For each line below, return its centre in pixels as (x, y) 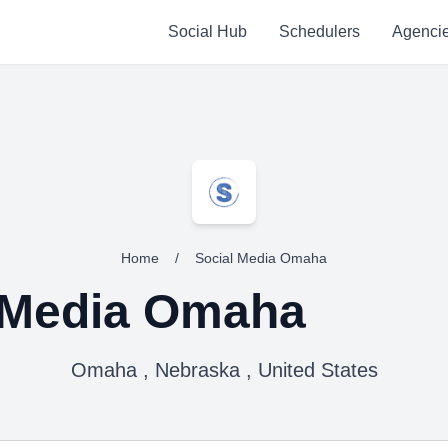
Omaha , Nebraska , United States (224, 370)
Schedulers (319, 31)
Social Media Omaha (261, 258)
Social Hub (207, 31)
